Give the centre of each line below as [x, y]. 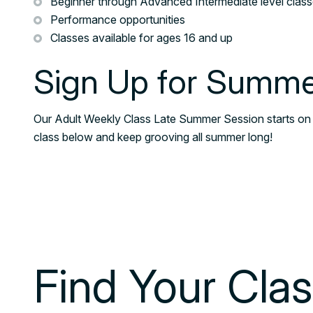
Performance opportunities [118, 20]
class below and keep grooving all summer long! [153, 137]
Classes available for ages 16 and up [141, 38]
